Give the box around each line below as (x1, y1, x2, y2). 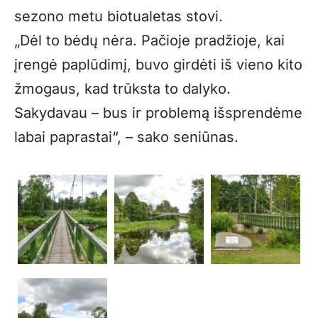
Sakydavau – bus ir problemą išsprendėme (14, 104, 302, 122)
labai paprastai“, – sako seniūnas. (14, 128, 238, 146)
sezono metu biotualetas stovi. (14, 8, 223, 26)
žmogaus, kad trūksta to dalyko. (14, 80, 231, 98)
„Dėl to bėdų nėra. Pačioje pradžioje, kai (14, 32, 285, 50)
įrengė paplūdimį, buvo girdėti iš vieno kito (14, 56, 302, 74)
